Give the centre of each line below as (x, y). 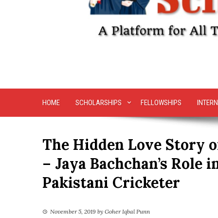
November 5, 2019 (73, 212)
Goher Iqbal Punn (127, 212)
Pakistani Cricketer (111, 183)
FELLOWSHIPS (161, 103)
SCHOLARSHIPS (99, 103)
